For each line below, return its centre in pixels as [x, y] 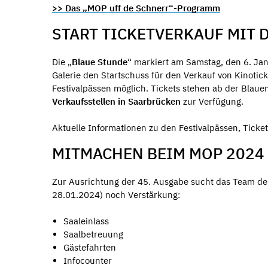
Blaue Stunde [100, 62]
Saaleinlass [86, 221]
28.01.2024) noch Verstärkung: [116, 194]
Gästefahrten [89, 247]
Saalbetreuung [93, 234]
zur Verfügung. [212, 101]
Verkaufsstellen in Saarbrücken [116, 101]
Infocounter [87, 261]
